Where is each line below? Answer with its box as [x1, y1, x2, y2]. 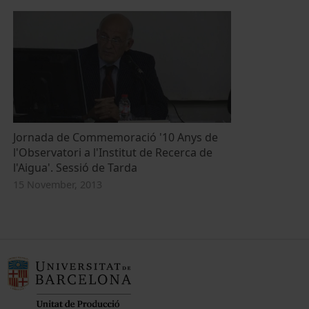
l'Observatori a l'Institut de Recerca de [12, 144, 212, 160]
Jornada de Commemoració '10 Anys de [12, 129, 218, 145]
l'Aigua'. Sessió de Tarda [12, 159, 137, 175]
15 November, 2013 [12, 177, 102, 191]
